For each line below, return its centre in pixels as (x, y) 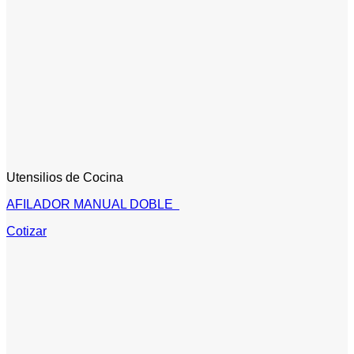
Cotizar (26, 231)
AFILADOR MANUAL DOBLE (93, 204)
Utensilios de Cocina (65, 177)
